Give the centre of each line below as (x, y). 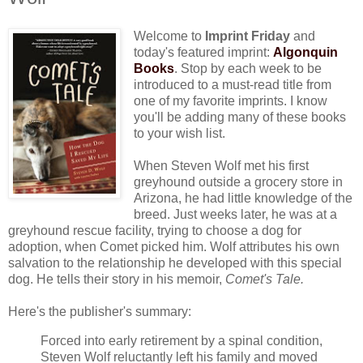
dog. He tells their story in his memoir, (117, 279)
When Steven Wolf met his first (221, 165)
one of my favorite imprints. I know (230, 100)
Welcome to (169, 36)
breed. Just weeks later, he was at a (235, 214)
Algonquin (305, 52)
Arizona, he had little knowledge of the (243, 198)
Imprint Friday (247, 36)
